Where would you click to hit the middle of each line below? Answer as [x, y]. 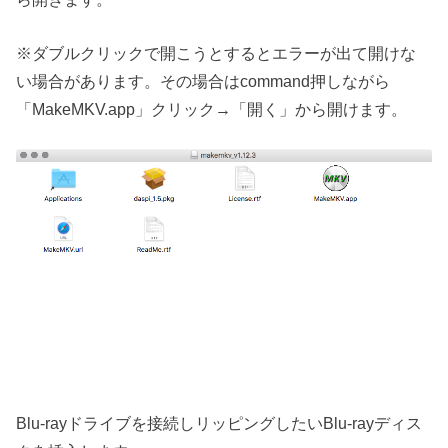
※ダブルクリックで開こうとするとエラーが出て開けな [216, 53]
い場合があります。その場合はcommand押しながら [203, 81]
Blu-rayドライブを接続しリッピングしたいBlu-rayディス [219, 423]
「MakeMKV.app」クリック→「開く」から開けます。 [212, 109]
